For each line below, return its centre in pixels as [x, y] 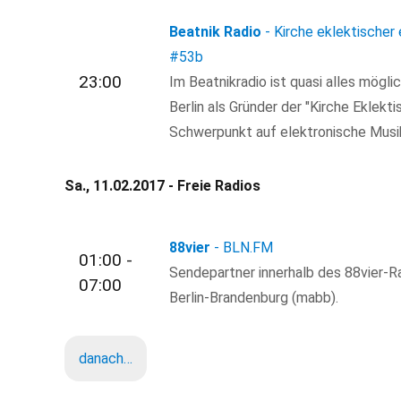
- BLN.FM [244, 247]
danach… [106, 359]
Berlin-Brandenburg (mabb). [254, 297]
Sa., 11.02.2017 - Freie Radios [162, 186]
